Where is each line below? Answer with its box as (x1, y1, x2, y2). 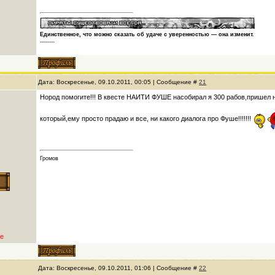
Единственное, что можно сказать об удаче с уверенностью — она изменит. (40, 31, 255, 37)
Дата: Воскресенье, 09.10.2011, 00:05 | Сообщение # (38, 79, 199, 85)
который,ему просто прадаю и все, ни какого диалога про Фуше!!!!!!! (40, 114, 254, 122)
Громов (40, 155, 59, 162)
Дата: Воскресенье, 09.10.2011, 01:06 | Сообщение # (38, 265, 199, 271)
